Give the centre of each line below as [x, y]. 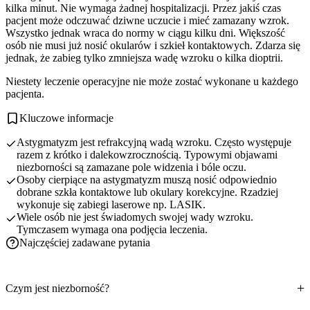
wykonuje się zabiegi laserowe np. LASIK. [111, 204]
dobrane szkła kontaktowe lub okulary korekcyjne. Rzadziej [147, 192]
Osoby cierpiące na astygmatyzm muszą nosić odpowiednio [147, 180]
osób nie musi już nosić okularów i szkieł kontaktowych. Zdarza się [153, 45]
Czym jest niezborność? [57, 288]
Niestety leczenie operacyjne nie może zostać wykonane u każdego [152, 81]
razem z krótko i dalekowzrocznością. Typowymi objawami [147, 155]
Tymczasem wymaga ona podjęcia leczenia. [112, 229]
